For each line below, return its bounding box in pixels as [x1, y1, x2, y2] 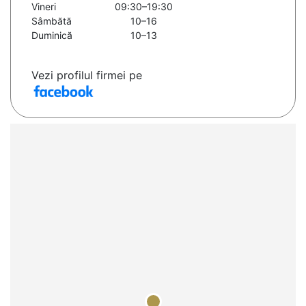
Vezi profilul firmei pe [31, 68, 142, 83]
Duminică [31, 29, 72, 42]
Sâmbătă [31, 15, 72, 27]
